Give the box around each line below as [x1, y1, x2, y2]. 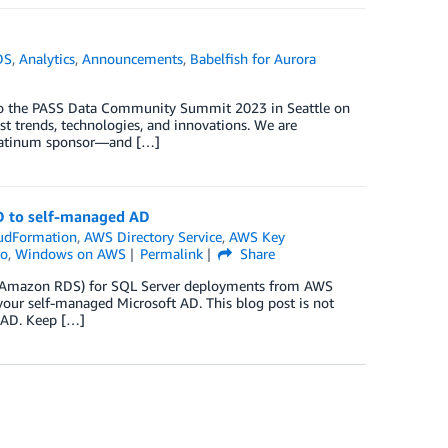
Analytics [19, 50, 76, 67]
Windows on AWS [14, 245, 126, 262]
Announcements [82, 50, 184, 67]
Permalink [140, 245, 204, 262]
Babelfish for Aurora [190, 50, 317, 67]
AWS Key [229, 228, 286, 245]
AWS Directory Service [84, 228, 223, 245]
